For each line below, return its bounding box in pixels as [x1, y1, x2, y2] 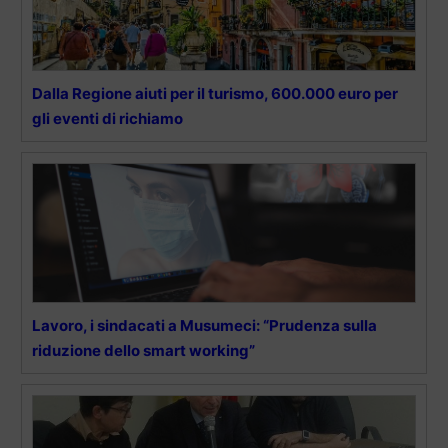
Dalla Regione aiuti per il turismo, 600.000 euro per [32, 83, 398, 103]
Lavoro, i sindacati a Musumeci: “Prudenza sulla [32, 315, 377, 335]
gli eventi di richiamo [32, 108, 183, 128]
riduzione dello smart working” [32, 340, 255, 360]
